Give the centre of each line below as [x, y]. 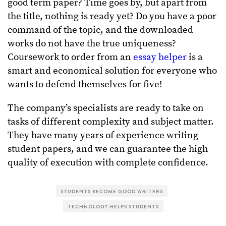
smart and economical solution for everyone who [112, 71]
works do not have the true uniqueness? [92, 43]
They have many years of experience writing [103, 135]
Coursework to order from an [70, 57]
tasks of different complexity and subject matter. [111, 122]
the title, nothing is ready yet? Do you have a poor [112, 16]
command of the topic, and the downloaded [100, 30]
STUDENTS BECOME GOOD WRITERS [111, 191]
